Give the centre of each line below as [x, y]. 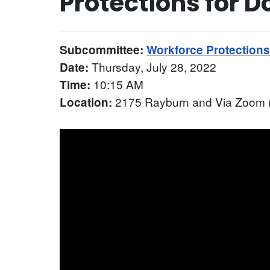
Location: [87, 102]
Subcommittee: [103, 50]
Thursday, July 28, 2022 [154, 67]
